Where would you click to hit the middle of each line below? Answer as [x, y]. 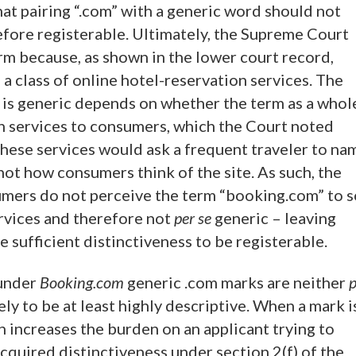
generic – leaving [274, 218]
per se [193, 218]
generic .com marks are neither [236, 282]
